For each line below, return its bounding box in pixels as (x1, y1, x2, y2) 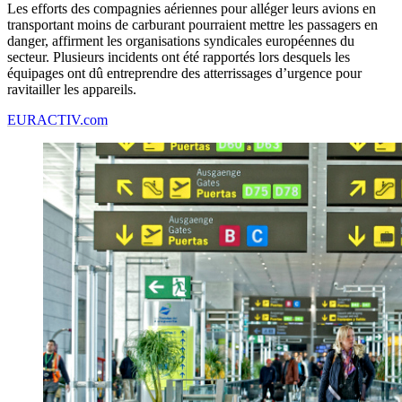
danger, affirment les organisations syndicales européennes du (7, 33, 354, 49)
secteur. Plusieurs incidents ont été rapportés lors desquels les (7, 49, 350, 66)
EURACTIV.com (7, 112, 108, 128)
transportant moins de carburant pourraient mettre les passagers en (7, 17, 378, 33)
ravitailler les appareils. (7, 82, 136, 98)
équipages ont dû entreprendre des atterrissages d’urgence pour (7, 66, 362, 82)
